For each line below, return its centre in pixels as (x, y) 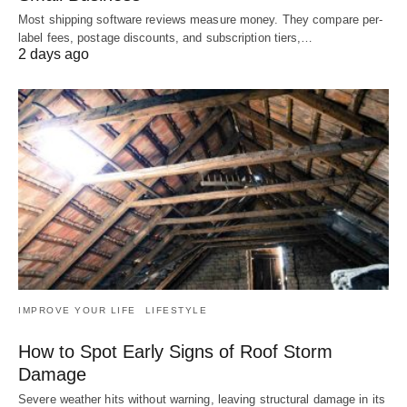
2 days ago (54, 54)
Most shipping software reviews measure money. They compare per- (201, 19)
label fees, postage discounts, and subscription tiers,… (166, 37)
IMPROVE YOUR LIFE (77, 311)
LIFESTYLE (176, 311)
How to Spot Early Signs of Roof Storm (175, 352)
